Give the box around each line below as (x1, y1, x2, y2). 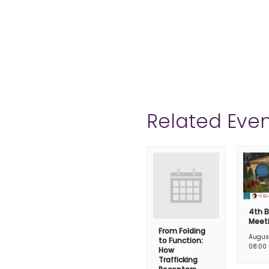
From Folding (158, 226, 205, 237)
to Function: (158, 235, 203, 246)
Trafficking (158, 255, 198, 265)
